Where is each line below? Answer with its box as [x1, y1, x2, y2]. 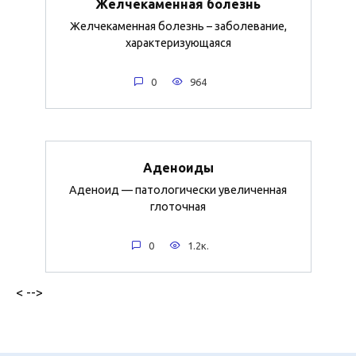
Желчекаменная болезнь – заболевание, [69, 19, 287, 33]
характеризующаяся [125, 36, 231, 49]
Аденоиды [142, 160, 214, 175]
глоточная [150, 199, 206, 213]
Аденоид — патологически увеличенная [69, 183, 287, 196]
